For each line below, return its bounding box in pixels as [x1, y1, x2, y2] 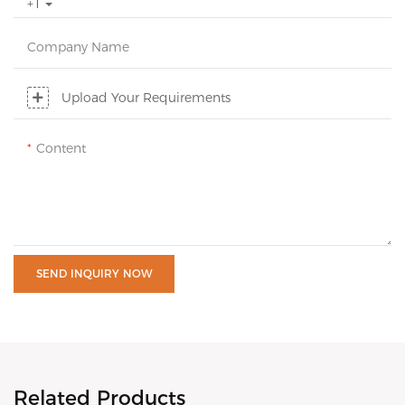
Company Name [27, 39, 129, 55]
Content [36, 140, 86, 156]
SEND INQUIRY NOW [36, 267, 152, 280]
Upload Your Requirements [61, 89, 231, 106]
